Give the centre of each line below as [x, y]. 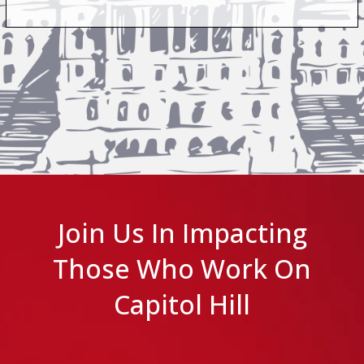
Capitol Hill [182, 304]
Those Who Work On [182, 268]
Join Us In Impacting [182, 232]
